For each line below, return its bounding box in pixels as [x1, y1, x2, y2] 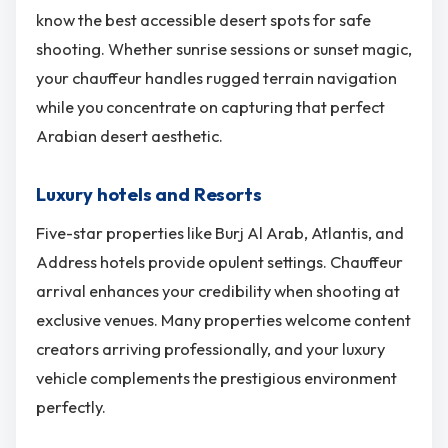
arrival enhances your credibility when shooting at [36, 281, 400, 302]
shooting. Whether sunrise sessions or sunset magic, [36, 38, 412, 59]
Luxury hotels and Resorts [36, 182, 262, 206]
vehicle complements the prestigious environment [36, 368, 397, 389]
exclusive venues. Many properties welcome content [36, 310, 411, 331]
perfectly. [36, 397, 106, 418]
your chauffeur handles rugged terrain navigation [36, 67, 397, 88]
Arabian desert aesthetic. [36, 125, 223, 146]
